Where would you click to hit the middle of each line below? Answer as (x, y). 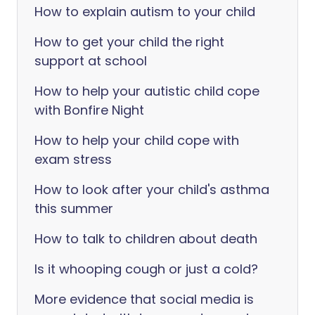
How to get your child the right (129, 42)
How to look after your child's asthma (152, 189)
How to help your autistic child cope (147, 91)
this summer (74, 208)
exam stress (73, 159)
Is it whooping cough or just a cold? (146, 269)
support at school (91, 61)
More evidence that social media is (144, 299)
